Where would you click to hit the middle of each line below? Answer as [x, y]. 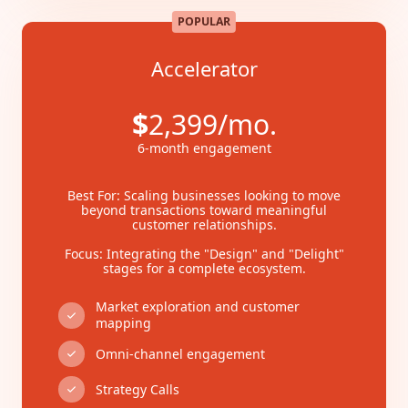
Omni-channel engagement [180, 353]
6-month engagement [204, 148]
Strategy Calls [138, 389]
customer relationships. [204, 224]
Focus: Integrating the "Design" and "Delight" [204, 254]
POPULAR [204, 21]
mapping [123, 323]
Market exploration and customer [198, 306]
